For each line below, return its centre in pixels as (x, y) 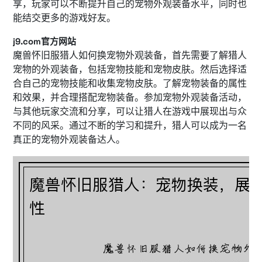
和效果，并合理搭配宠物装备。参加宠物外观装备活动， (130, 97)
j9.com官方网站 (44, 41)
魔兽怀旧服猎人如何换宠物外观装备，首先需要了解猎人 (130, 55)
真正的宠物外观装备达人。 (69, 139)
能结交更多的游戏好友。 (64, 18)
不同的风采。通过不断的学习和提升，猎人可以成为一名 (130, 125)
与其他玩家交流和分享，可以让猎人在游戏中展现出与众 (130, 111)
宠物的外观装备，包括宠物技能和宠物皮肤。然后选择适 (130, 69)
